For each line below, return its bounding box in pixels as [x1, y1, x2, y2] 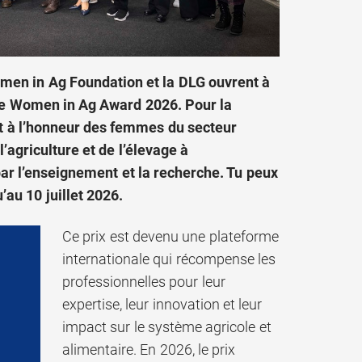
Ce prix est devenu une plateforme [62, 227, 279, 245]
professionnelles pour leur [62, 272, 225, 290]
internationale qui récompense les [62, 250, 276, 267]
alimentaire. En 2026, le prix [62, 340, 236, 358]
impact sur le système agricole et [62, 318, 271, 335]
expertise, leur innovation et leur [62, 295, 263, 313]
